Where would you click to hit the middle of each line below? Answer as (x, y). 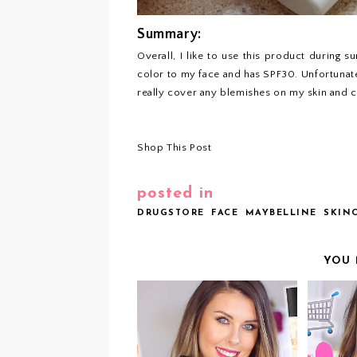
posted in (175, 194)
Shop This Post (175, 147)
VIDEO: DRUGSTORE (218, 334)
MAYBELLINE (281, 213)
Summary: (169, 34)
